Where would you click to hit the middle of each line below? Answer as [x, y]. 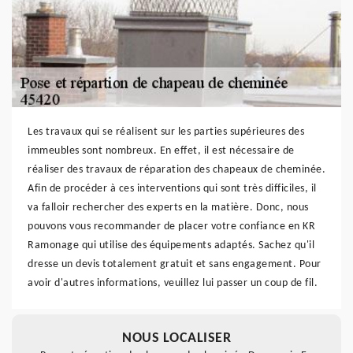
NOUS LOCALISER [176, 338]
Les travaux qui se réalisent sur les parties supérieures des [166, 132]
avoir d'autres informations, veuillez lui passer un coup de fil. [173, 283]
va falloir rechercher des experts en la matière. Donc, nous [168, 208]
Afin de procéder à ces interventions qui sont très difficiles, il [172, 189]
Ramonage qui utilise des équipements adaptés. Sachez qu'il [171, 245]
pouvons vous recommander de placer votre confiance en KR [171, 227]
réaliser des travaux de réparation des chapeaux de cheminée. [176, 170]
